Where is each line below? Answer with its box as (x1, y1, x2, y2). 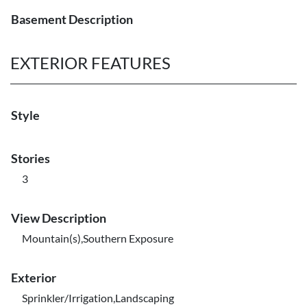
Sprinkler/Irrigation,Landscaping (22, 291, 174, 304)
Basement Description (11, 12, 133, 27)
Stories (11, 151, 50, 166)
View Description (11, 210, 106, 225)
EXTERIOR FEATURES (10, 53, 171, 73)
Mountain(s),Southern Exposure (22, 232, 173, 245)
